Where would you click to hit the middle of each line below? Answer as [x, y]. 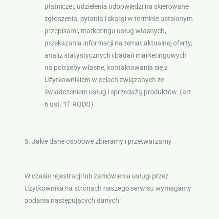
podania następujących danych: [72, 200]
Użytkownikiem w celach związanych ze [104, 79]
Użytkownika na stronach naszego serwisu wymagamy [108, 188]
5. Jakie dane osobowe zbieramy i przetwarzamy [98, 142]
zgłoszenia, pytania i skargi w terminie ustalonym [118, 18]
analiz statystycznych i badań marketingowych [115, 55]
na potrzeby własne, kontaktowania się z [106, 67]
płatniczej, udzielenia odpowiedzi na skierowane [116, 6]
